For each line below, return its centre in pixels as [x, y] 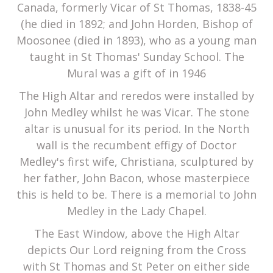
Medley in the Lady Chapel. [136, 211]
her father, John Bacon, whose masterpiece [136, 178]
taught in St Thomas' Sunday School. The [136, 57]
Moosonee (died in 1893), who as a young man [136, 41]
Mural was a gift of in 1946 [136, 73]
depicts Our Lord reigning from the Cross [136, 250]
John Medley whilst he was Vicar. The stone [136, 112]
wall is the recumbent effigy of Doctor [136, 145]
